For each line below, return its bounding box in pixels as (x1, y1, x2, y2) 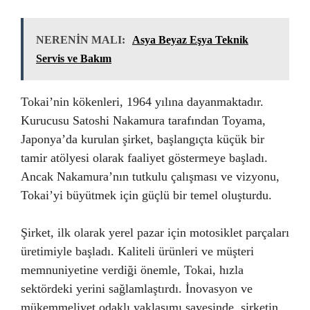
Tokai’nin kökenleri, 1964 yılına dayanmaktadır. (21, 95, 264, 109)
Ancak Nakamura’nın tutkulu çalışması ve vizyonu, (21, 170, 280, 183)
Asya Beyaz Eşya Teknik (132, 34, 248, 46)
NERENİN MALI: (36, 34, 125, 46)
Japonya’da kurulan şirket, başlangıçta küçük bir (21, 132, 264, 146)
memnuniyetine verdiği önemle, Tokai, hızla (21, 263, 244, 277)
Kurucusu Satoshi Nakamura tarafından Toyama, (21, 113, 266, 127)
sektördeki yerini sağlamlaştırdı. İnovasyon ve (21, 282, 253, 295)
